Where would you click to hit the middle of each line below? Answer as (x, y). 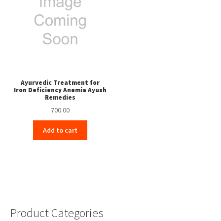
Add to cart (60, 130)
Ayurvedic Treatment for (60, 83)
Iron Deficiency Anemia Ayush (60, 90)
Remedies (60, 98)
